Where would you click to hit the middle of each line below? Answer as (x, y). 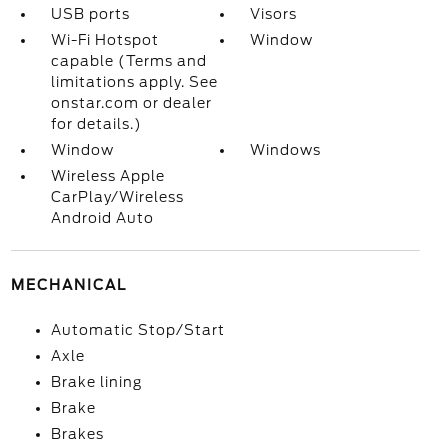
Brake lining (96, 382)
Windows (286, 150)
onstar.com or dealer (131, 103)
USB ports (90, 14)
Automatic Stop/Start (137, 330)
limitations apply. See (134, 82)
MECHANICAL (68, 285)
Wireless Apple (107, 176)
